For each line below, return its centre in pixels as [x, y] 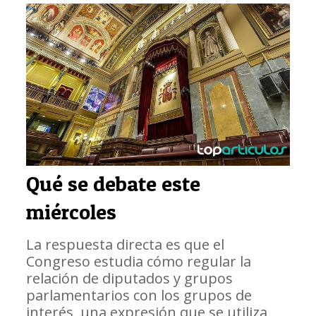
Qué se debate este [113, 184]
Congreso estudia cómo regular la [138, 262]
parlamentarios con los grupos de [139, 296]
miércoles [71, 212]
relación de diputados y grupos [129, 279]
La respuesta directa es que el [125, 245]
